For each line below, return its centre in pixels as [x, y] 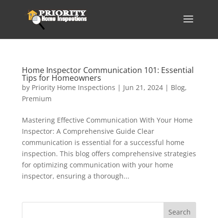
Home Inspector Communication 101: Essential [108, 70]
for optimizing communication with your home [97, 165]
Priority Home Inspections [73, 87]
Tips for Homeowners [61, 78]
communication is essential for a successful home [103, 142]
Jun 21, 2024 [143, 87]
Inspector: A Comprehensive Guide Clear [88, 131]
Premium [36, 99]
